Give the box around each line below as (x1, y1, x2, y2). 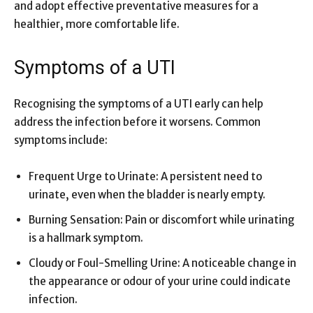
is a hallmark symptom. (29, 231, 143, 245)
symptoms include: (14, 133, 108, 147)
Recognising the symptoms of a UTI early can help (14, 96, 263, 110)
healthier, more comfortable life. (14, 17, 180, 31)
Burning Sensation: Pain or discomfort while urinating (29, 212, 295, 226)
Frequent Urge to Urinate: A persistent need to (29, 169, 262, 183)
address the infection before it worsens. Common (14, 115, 261, 129)
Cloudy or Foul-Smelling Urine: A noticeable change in (29, 256, 296, 270)
